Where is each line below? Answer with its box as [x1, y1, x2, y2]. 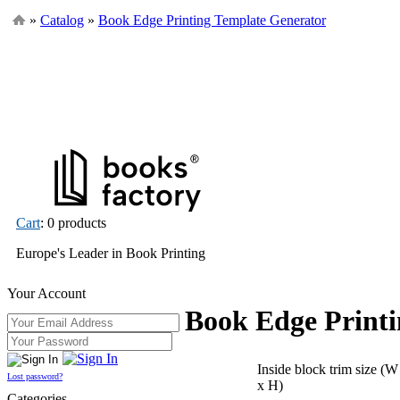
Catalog [40, 12, 84, 28]
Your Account [7, 286, 86, 301]
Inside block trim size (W [257, 362, 398, 377]
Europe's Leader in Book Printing [16, 246, 205, 261]
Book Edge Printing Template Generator [98, 12, 326, 28]
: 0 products [40, 215, 106, 230]
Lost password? [7, 371, 62, 381]
